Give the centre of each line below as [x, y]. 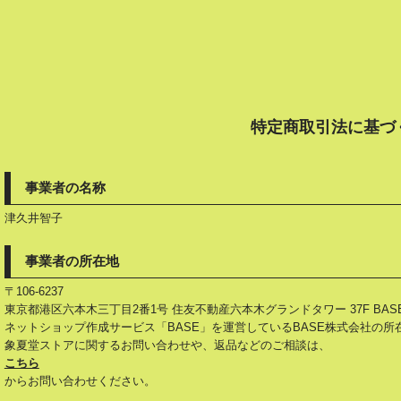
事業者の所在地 [72, 261]
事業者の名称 [65, 188]
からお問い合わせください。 [80, 381]
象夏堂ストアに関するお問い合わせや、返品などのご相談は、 [167, 345]
